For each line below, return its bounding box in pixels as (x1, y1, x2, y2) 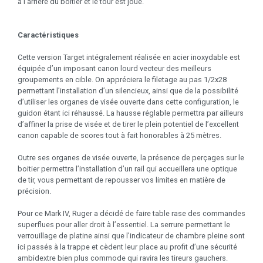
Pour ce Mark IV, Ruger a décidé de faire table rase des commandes (18, 208, 245, 218)
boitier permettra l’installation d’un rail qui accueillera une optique (18, 164, 237, 173)
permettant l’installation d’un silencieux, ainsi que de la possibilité (18, 86, 238, 95)
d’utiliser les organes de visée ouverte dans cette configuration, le (18, 97, 239, 106)
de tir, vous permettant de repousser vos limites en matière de (18, 175, 225, 184)
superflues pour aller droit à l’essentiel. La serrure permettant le (18, 220, 230, 229)
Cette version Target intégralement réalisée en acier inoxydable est (18, 52, 240, 62)
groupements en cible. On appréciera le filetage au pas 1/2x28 (18, 75, 227, 84)
